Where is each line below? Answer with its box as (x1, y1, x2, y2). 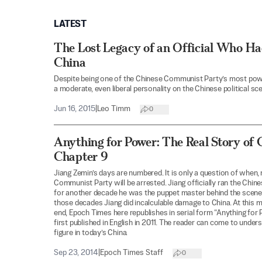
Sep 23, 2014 (54, 249, 98, 257)
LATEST (54, 20, 87, 29)
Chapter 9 (54, 149, 108, 164)
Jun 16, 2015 (54, 105, 95, 113)
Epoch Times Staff (100, 249, 163, 257)
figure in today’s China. (54, 229, 128, 237)
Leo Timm (97, 105, 130, 113)
